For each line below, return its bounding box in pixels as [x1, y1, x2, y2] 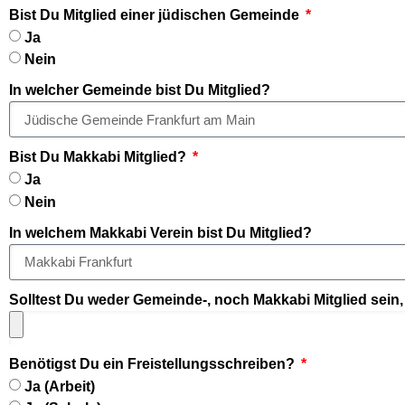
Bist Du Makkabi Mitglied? [9, 149, 190, 165]
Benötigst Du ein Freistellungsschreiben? [9, 355, 298, 372]
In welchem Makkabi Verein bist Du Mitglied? [9, 224, 312, 240]
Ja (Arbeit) [24, 378, 95, 394]
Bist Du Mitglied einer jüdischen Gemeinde [9, 6, 303, 23]
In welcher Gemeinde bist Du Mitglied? [9, 82, 270, 99]
